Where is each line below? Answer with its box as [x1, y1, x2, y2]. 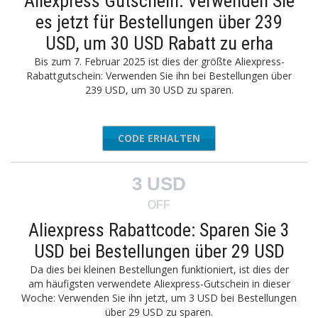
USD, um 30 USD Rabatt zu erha [45, 33, 273, 54]
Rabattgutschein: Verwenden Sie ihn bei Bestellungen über [26, 69, 292, 82]
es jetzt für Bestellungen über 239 [35, 11, 283, 33]
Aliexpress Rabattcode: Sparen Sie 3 [28, 219, 290, 241]
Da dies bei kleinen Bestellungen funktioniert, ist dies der [29, 263, 289, 276]
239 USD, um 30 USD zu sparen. [84, 83, 234, 97]
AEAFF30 [166, 131, 207, 145]
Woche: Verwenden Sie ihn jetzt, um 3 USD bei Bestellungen [21, 291, 297, 305]
